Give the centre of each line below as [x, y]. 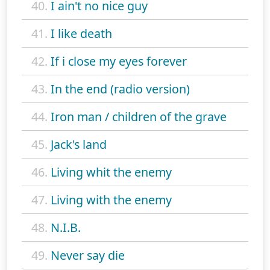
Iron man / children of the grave [139, 117]
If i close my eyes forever [119, 61]
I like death [81, 34]
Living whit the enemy [111, 172]
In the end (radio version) [120, 89]
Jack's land [79, 145]
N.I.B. [66, 228]
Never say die [88, 256]
